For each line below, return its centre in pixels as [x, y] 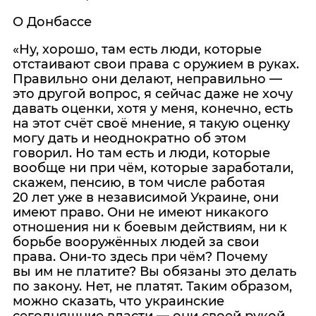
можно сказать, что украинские [119, 301]
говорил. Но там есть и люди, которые [141, 153]
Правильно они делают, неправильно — [147, 79]
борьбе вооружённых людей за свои [136, 242]
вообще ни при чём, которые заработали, [153, 168]
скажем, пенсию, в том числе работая [139, 183]
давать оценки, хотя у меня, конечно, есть [153, 109]
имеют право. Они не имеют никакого [141, 212]
